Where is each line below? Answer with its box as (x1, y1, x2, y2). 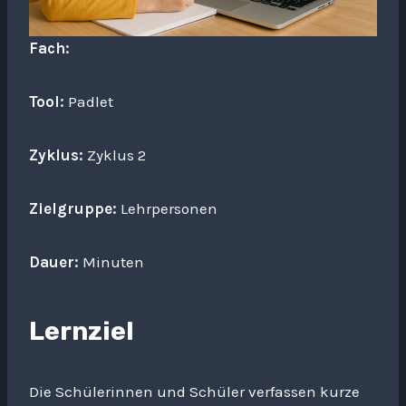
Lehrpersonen (117, 199, 217, 217)
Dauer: (29, 253, 79, 271)
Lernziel (29, 316, 134, 346)
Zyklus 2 (83, 146, 146, 164)
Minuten (79, 253, 144, 271)
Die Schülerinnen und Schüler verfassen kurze (29, 382, 360, 401)
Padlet (64, 92, 113, 111)
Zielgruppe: (29, 199, 117, 217)
